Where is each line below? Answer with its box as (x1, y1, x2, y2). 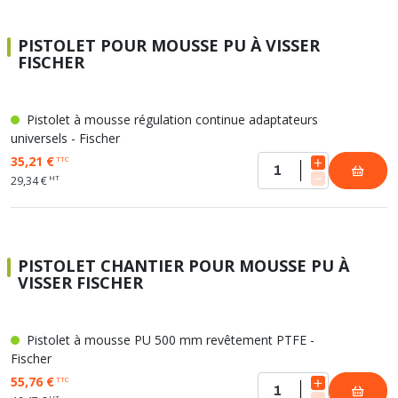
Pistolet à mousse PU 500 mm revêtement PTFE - (23, 331, 314, 348)
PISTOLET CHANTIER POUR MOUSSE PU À (18, 255, 349, 276)
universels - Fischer (11, 130, 120, 147)
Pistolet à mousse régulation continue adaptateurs (23, 111, 318, 128)
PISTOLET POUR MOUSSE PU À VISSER (18, 35, 320, 56)
